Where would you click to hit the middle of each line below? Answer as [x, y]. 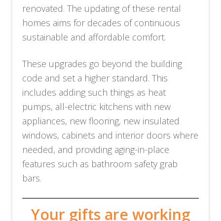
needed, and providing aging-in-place [96, 149]
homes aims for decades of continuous [101, 22]
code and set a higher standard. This [95, 78]
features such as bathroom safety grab [100, 164]
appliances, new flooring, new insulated [101, 121]
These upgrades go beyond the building [102, 63]
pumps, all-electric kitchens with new [97, 106]
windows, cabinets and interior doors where [110, 135]
